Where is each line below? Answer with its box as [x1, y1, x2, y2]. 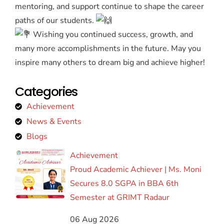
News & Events [26, 116, 81, 127]
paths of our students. [15, 15, 96, 26]
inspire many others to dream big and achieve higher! [15, 57, 205, 68]
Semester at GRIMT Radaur [70, 192, 170, 203]
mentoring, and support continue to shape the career [15, 1, 204, 12]
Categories [15, 83, 77, 101]
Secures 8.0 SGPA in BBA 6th [70, 178, 179, 189]
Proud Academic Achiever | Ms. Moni [70, 164, 202, 175]
